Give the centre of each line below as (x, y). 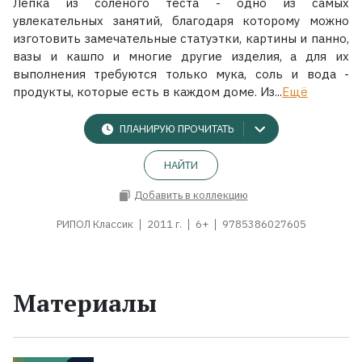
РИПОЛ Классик (95, 224)
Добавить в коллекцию (191, 196)
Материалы (85, 303)
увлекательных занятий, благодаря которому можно (181, 20)
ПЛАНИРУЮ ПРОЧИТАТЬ (176, 129)
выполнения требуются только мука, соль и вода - (181, 74)
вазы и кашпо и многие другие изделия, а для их (181, 56)
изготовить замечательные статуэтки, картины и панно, (181, 38)
